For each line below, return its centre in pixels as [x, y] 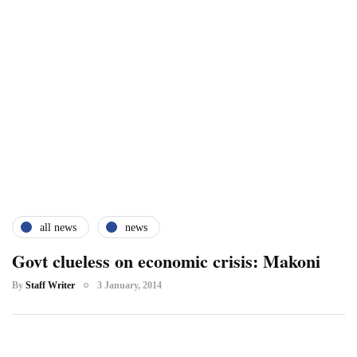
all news [58, 227]
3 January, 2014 [129, 286]
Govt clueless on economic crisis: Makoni [166, 261]
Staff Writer [50, 286]
